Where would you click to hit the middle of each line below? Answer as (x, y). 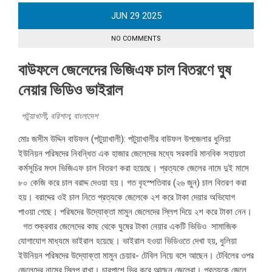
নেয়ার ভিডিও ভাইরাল (70, 90)
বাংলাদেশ (86, 116)
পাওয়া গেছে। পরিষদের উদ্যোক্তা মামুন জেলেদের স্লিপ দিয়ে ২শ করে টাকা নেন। (135, 212)
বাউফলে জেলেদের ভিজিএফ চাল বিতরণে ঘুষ (125, 70)
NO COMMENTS (136, 39)
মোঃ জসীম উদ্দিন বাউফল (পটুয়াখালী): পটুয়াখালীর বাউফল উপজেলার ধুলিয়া (124, 139)
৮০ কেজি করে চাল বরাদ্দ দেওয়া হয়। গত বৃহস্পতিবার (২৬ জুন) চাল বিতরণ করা (132, 183)
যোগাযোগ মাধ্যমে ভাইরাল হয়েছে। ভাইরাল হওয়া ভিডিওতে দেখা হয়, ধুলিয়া (127, 241)
